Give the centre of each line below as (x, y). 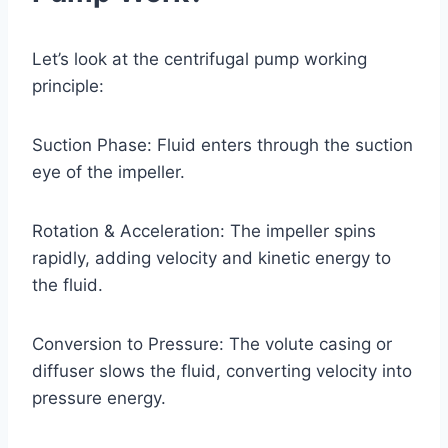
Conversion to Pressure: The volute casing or (212, 343)
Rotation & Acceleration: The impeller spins (204, 230)
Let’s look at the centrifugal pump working (199, 58)
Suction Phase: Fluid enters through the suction (222, 144)
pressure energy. (99, 397)
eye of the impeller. (108, 171)
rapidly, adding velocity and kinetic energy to (211, 257)
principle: (68, 85)
